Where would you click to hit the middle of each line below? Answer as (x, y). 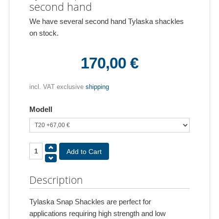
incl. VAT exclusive (57, 87)
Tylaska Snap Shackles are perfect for (90, 202)
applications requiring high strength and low (98, 214)
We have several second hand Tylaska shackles (107, 21)
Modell (41, 109)
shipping (97, 87)
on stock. (44, 33)
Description (56, 180)
